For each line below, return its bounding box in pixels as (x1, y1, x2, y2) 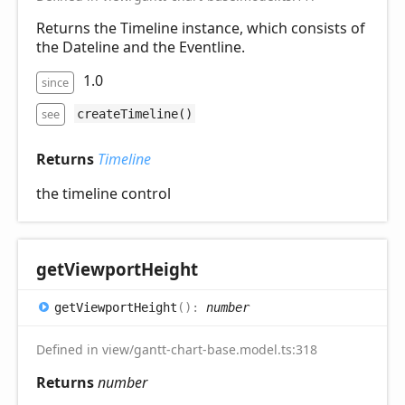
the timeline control (36, 184, 171, 204)
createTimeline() (76, 106, 193, 121)
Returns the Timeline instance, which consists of (36, 18, 365, 39)
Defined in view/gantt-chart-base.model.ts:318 (36, 341, 317, 359)
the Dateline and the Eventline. (36, 37, 245, 58)
